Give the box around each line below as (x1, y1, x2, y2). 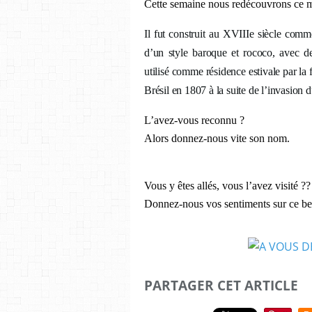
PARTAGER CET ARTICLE (144, 276, 298, 294)
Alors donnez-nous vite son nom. (144, 132, 290, 144)
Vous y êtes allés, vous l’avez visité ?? (144, 180, 311, 192)
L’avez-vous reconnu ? (144, 114, 244, 126)
